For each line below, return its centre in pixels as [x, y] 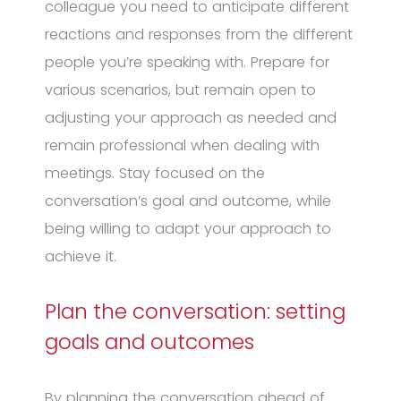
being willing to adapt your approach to [188, 229]
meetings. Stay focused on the [155, 174]
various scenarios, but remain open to [180, 90]
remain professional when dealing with [182, 146]
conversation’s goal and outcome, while [188, 201]
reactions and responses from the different [199, 35]
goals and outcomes [149, 341]
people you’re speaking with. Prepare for [187, 63]
